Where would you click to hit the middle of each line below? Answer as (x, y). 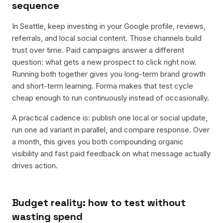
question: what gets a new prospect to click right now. (104, 62)
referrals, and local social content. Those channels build (107, 38)
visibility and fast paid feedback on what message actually (111, 154)
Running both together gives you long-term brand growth (109, 74)
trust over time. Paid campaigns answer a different (98, 50)
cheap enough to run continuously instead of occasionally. (111, 98)
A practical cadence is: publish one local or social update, (110, 118)
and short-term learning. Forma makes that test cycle (103, 86)
